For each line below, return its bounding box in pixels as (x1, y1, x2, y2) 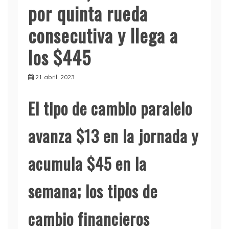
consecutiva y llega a (28, 21, 178, 49)
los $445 (28, 43, 91, 71)
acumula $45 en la (28, 151, 147, 175)
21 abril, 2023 (35, 73, 75, 81)
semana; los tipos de (28, 179, 157, 203)
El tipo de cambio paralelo (28, 96, 192, 120)
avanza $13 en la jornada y (28, 124, 198, 148)
